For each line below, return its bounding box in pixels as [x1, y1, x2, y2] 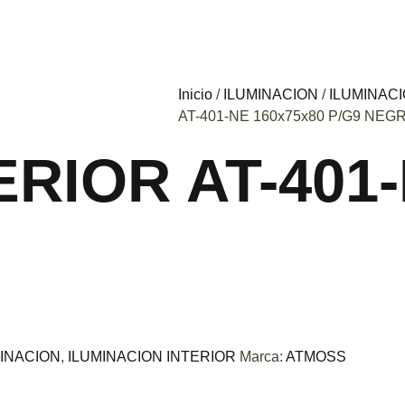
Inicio [178, 87, 213, 103]
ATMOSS [286, 348, 346, 364]
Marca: [240, 348, 286, 364]
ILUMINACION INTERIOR [68, 348, 236, 364]
